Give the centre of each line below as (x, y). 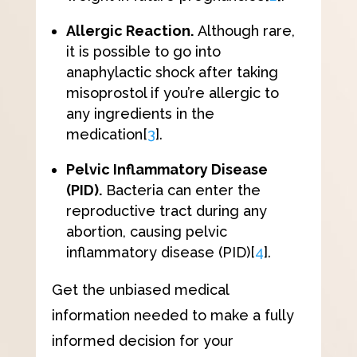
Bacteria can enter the (181, 190)
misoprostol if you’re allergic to (172, 92)
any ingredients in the (140, 113)
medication (104, 134)
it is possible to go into (143, 51)
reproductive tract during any (166, 210)
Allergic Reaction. (129, 30)
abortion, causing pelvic (146, 231)
